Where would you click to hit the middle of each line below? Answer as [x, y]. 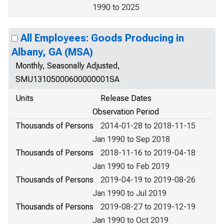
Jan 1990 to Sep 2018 [131, 139]
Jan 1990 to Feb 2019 [131, 166]
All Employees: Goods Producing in [102, 38]
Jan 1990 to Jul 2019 [129, 193]
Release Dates [126, 98]
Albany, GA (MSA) [52, 52]
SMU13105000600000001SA [67, 79]
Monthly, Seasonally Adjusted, [68, 66]
